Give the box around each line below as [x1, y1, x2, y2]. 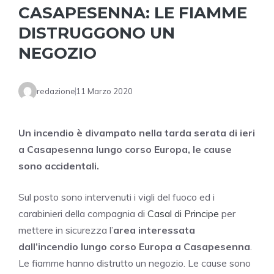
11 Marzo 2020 [76, 86, 133, 96]
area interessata [113, 224, 195, 237]
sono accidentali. [18, 160, 99, 172]
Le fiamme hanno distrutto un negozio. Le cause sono [18, 257, 251, 270]
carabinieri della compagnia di [18, 207, 147, 220]
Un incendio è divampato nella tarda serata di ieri [18, 127, 255, 139]
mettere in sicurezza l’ [18, 224, 113, 237]
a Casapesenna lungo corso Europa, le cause [18, 143, 232, 156]
